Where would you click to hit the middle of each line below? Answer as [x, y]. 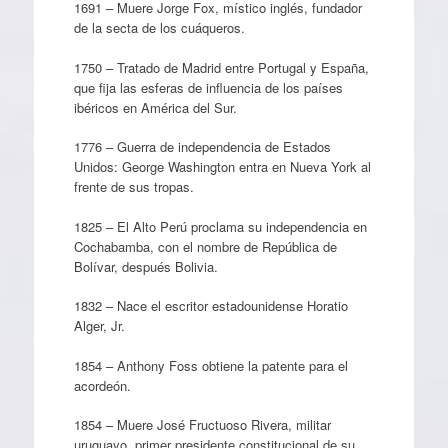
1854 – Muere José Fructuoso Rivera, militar [202, 424]
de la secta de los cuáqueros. [159, 27]
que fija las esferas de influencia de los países [208, 87]
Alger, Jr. [99, 325]
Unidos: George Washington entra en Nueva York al [222, 166]
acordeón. [102, 385]
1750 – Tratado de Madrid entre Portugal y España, [221, 67]
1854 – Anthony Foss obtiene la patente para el [210, 365]
